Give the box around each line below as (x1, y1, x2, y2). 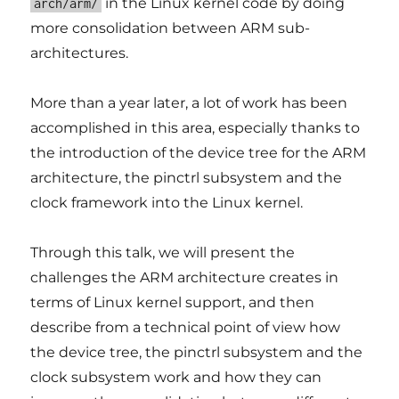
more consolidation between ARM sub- (30, 20, 311, 37)
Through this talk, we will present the (30, 244, 296, 261)
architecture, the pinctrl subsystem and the (30, 169, 343, 186)
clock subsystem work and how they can (30, 369, 322, 386)
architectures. (30, 45, 129, 61)
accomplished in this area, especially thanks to (30, 119, 361, 136)
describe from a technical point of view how (30, 319, 341, 336)
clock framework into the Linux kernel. (30, 194, 304, 211)
